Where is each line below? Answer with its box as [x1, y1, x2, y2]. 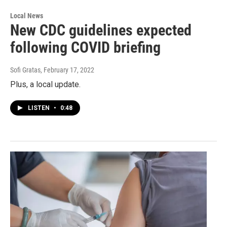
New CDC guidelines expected [10, 21, 192, 40]
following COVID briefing [10, 39, 161, 57]
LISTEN [28, 104, 51, 112]
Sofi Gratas [10, 66, 41, 74]
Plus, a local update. [10, 80, 81, 90]
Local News [10, 12, 43, 20]
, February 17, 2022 [41, 66, 94, 74]
